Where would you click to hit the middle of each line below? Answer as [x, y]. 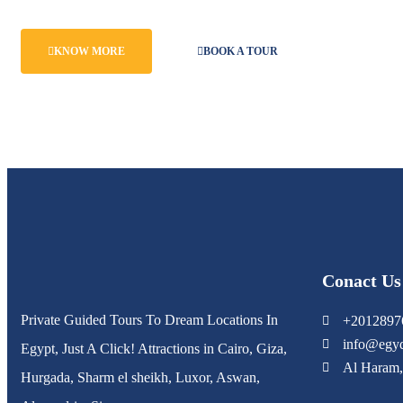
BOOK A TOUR [241, 51]
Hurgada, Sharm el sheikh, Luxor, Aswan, [140, 377]
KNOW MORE [90, 51]
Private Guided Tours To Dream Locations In [149, 319]
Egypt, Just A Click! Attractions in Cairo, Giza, [154, 348]
